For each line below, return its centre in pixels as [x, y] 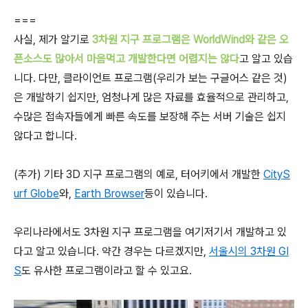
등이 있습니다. [176, 194]
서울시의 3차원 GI [249, 251]
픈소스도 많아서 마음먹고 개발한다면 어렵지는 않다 [126, 59]
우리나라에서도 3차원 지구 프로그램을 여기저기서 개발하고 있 [150, 232]
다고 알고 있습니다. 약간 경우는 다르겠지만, [111, 251]
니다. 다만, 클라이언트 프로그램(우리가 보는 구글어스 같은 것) [151, 78]
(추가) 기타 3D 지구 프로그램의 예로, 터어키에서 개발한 [139, 174]
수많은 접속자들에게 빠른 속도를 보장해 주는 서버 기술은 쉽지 [150, 117]
